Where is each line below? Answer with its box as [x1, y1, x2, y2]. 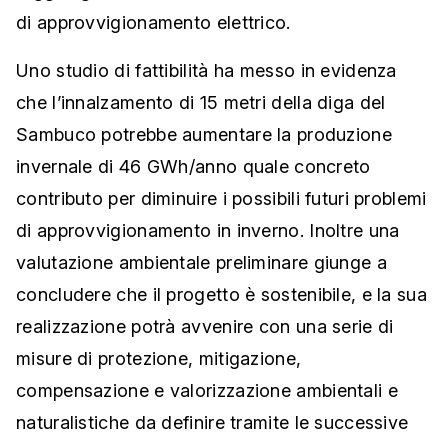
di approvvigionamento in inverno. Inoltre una [16, 220, 400, 242]
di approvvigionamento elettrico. [16, 12, 291, 34]
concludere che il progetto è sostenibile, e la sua [16, 284, 427, 306]
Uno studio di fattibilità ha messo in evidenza [16, 60, 397, 82]
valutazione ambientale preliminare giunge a [16, 252, 387, 274]
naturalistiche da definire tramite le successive [16, 412, 409, 434]
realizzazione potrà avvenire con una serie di [16, 316, 394, 338]
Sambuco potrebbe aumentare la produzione [16, 124, 392, 146]
